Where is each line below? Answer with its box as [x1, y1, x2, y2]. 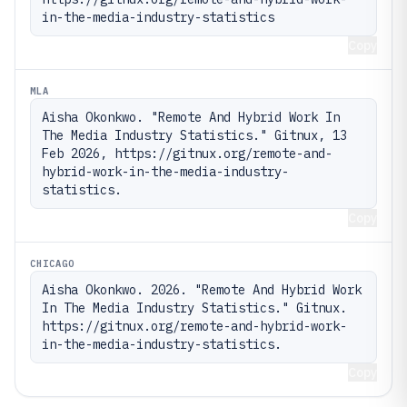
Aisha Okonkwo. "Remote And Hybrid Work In [42, 108, 340, 125]
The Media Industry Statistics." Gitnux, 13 [42, 126, 347, 144]
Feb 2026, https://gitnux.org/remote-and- [42, 144, 333, 162]
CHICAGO [30, 256, 75, 270]
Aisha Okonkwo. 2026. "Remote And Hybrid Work [42, 281, 362, 298]
